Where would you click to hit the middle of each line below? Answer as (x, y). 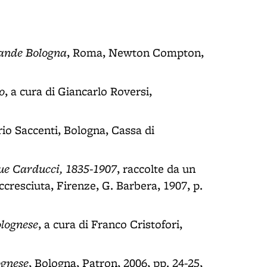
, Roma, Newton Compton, (135, 52)
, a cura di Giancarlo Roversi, (78, 91)
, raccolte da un (156, 169)
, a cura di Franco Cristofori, (110, 224)
